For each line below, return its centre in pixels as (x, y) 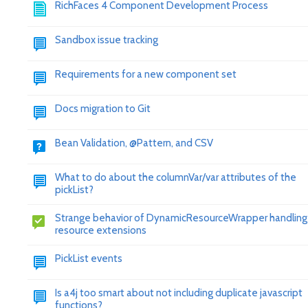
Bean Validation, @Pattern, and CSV (134, 143)
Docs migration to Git (103, 109)
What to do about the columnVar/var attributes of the (176, 177)
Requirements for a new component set (146, 74)
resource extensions (101, 230)
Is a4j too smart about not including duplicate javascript (179, 293)
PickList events (89, 258)
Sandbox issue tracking (107, 40)
